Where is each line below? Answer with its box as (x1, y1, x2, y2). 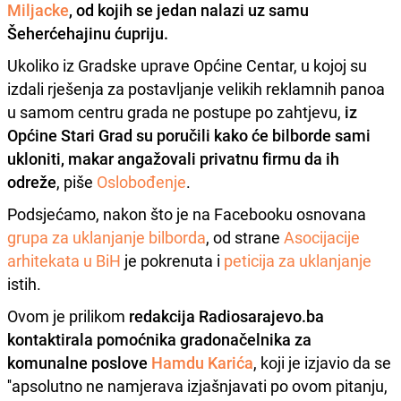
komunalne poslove (7, 351, 151, 373)
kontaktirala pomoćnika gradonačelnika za (7, 328, 311, 350)
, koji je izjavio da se (253, 351, 391, 373)
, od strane (206, 226, 284, 248)
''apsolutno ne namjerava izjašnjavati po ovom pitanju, (7, 374, 388, 397)
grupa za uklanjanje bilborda (7, 226, 206, 248)
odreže (7, 170, 56, 192)
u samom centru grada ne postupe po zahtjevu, (7, 100, 345, 123)
